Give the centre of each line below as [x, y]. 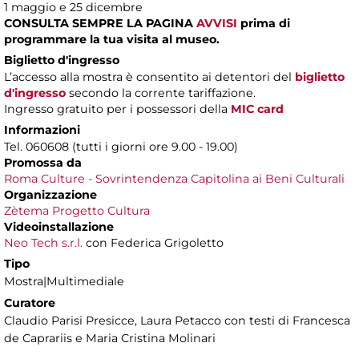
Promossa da [43, 162]
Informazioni [42, 129]
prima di [264, 23]
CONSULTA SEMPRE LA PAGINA [100, 23]
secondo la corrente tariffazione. [161, 93]
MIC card [257, 109]
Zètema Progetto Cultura [77, 210]
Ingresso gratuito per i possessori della [117, 109]
